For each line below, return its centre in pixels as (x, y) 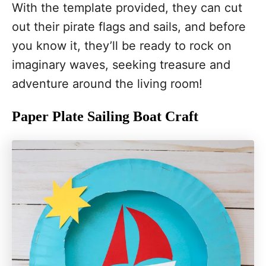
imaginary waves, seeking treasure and (121, 65)
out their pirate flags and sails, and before (129, 27)
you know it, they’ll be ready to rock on (122, 46)
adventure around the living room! (107, 84)
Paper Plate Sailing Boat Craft (105, 116)
